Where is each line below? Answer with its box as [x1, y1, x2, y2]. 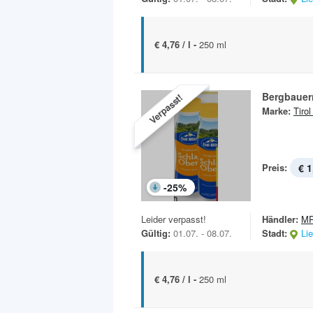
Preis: [262, 161, 287, 175]
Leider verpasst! [141, 212, 206, 226]
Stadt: [262, 226, 287, 240]
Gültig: [141, 226, 170, 240]
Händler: [262, 212, 298, 226]
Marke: [262, 104, 291, 118]
